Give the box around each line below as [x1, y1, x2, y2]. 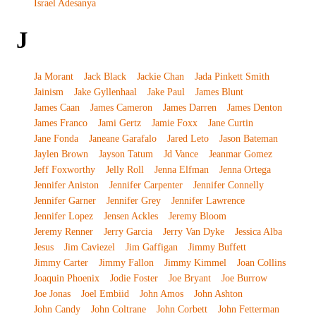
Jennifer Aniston [33, 180, 99, 190]
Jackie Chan [136, 71, 184, 82]
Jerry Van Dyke [162, 226, 224, 237]
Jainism [33, 87, 63, 97]
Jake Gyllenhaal [73, 87, 137, 97]
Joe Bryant [168, 273, 211, 284]
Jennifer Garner [33, 195, 96, 206]
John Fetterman [217, 304, 279, 315]
